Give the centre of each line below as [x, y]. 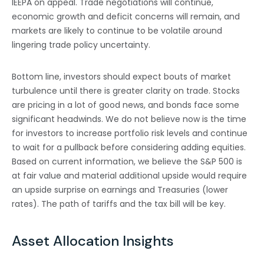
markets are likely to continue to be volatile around [117, 31]
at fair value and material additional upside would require [129, 176]
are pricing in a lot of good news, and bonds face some [126, 105]
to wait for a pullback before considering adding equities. [129, 148]
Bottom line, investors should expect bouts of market [121, 77]
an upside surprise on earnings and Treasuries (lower [120, 190]
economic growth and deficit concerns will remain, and [126, 17]
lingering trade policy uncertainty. [81, 45]
